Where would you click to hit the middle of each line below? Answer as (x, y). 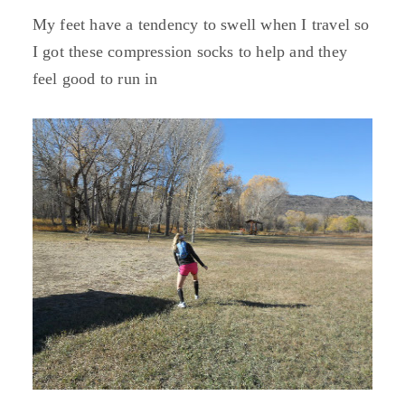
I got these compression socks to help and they (190, 52)
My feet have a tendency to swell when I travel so (201, 24)
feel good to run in (95, 79)
